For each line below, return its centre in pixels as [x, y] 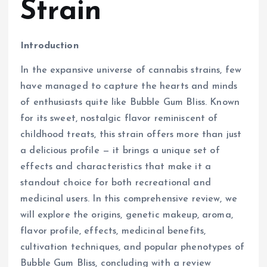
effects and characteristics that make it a [116, 167]
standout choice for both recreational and [116, 183]
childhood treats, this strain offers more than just [131, 135]
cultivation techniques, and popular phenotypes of [132, 248]
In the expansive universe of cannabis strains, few [131, 71]
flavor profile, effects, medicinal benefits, [113, 232]
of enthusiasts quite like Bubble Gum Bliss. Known [130, 103]
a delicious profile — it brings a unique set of [120, 151]
